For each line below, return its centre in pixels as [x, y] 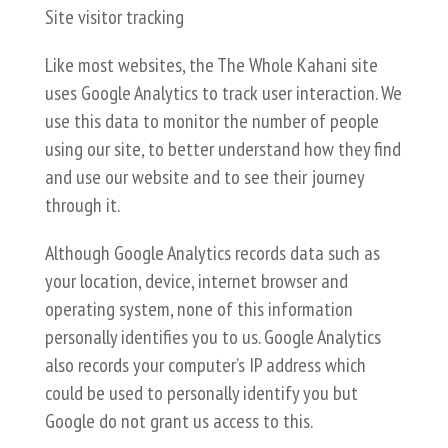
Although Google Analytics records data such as [212, 253]
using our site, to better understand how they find [222, 149]
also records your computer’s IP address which [205, 365]
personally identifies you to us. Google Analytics [212, 337]
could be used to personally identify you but [201, 393]
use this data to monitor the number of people [211, 121]
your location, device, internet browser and [196, 281]
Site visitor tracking [114, 17]
